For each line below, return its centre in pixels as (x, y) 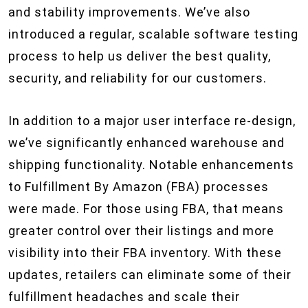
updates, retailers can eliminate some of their (150, 275)
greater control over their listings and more (141, 231)
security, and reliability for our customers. (137, 78)
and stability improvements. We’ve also (129, 12)
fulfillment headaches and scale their (124, 297)
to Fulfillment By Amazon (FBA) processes (139, 187)
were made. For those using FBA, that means (146, 209)
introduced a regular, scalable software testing (153, 34)
